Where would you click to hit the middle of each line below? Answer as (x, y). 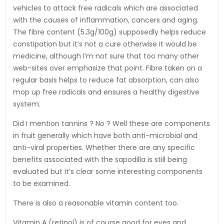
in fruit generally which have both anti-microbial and (105, 136)
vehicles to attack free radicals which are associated (105, 8)
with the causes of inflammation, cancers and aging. (106, 20)
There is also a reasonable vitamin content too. (96, 203)
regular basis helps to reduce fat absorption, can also (106, 80)
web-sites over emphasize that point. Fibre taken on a (107, 68)
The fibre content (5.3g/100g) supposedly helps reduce (109, 32)
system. (27, 104)
